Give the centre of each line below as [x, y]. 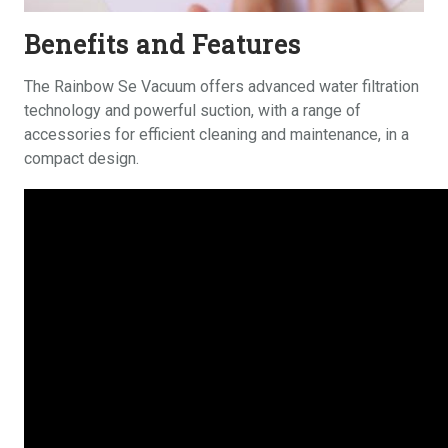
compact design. [81, 158]
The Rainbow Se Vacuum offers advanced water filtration [221, 86]
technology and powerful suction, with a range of [192, 110]
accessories [67, 134]
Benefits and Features [162, 44]
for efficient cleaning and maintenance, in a [260, 134]
